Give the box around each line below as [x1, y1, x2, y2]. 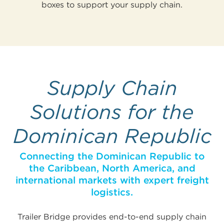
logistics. [91, 186, 133, 198]
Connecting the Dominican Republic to [19, 150, 204, 162]
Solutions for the [30, 100, 194, 124]
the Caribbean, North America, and [28, 162, 195, 174]
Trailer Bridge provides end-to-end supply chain [17, 212, 206, 222]
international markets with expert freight [15, 174, 209, 186]
